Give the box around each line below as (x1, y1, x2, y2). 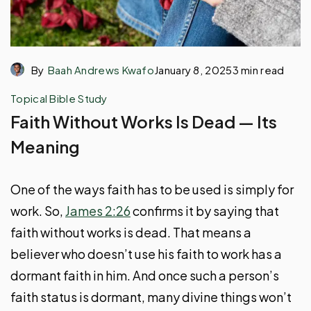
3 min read (232, 62, 285, 76)
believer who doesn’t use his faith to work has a (10, 245, 282, 262)
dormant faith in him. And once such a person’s (10, 267, 279, 283)
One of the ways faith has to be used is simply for (10, 180, 294, 197)
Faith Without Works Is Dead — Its (10, 110, 277, 132)
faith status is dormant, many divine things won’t (10, 288, 292, 305)
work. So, (10, 202, 65, 219)
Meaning (10, 135, 80, 157)
